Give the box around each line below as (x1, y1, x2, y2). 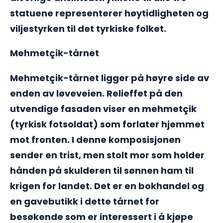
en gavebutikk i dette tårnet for (10, 195, 159, 208)
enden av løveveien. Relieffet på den (10, 87, 183, 100)
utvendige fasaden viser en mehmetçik (10, 102, 197, 115)
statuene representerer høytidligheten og (10, 6, 209, 19)
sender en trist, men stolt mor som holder (10, 148, 205, 161)
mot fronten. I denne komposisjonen (10, 133, 181, 146)
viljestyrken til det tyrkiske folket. (10, 22, 166, 35)
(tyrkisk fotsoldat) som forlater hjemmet (10, 117, 205, 130)
